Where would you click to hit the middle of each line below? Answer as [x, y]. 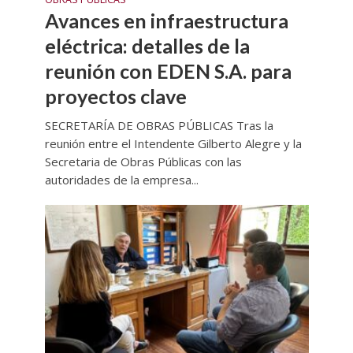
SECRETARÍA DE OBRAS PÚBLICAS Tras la [159, 125]
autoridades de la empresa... [121, 179]
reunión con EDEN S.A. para [168, 71]
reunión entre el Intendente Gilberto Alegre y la [173, 143]
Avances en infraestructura [166, 20]
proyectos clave [115, 96]
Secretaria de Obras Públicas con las [143, 161]
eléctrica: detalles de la [147, 45]
